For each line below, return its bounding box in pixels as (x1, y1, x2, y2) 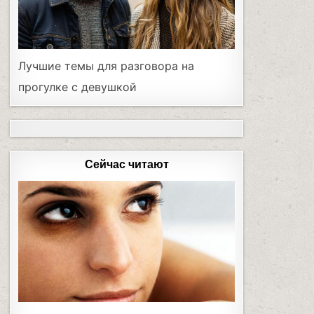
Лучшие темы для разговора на (18, 59, 195, 74)
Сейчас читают (84, 158, 169, 172)
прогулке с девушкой (18, 80, 137, 95)
